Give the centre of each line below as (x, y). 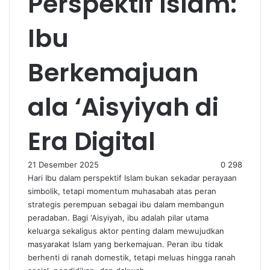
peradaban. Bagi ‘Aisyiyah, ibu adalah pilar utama (118, 218)
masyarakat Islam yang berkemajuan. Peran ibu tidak (125, 244)
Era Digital (92, 141)
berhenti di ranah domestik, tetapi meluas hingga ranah (132, 257)
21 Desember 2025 (63, 165)
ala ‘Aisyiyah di (123, 107)
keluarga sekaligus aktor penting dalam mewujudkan (126, 231)
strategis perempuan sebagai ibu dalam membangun (126, 204)
